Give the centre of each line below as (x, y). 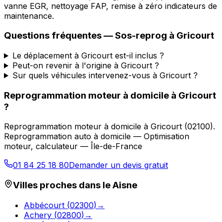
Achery (38, 215)
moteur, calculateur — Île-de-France (73, 146)
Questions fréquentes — (59, 36)
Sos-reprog (141, 36)
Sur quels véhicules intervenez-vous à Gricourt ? (105, 75)
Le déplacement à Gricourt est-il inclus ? (88, 55)
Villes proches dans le (63, 185)
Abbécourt (44, 205)
